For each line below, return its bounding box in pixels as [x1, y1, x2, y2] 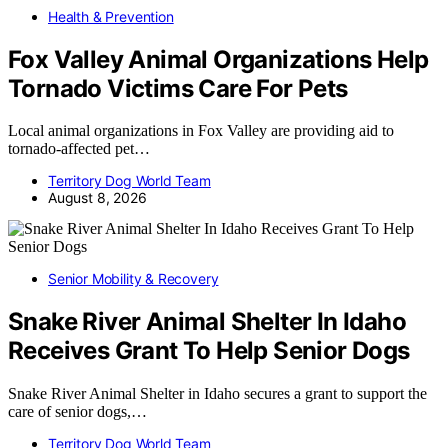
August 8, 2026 [48, 189, 147, 207]
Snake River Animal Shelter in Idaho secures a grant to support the [8, 385, 427, 403]
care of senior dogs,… [8, 403, 147, 421]
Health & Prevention [48, 7, 174, 25]
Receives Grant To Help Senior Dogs [8, 336, 410, 366]
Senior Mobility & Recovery [48, 270, 219, 288]
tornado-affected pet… [8, 140, 150, 158]
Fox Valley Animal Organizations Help [8, 44, 429, 74]
